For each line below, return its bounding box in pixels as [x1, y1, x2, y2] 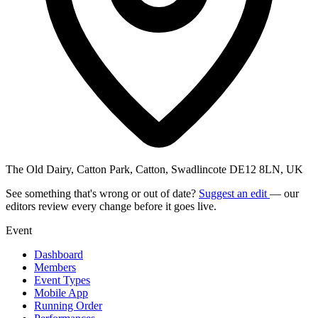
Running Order [34, 299, 102, 312]
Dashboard [34, 248, 83, 261]
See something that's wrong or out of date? [6, 187, 199, 199]
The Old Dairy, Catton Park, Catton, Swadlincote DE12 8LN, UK [6, 163, 303, 175]
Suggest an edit [199, 187, 270, 199]
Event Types [34, 273, 90, 286]
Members [34, 261, 76, 273]
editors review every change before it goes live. [6, 199, 216, 212]
